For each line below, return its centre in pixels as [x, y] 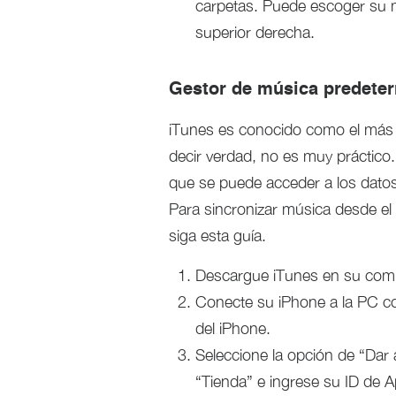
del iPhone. [233, 329]
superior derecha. [255, 33]
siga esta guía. [217, 236]
